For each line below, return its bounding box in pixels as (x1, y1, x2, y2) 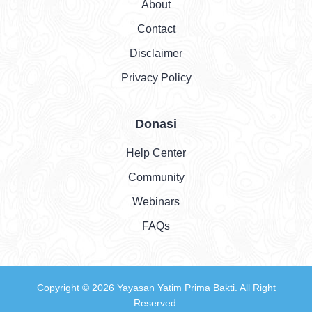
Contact (136, 22, 175, 35)
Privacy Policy (120, 71, 192, 84)
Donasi (135, 116, 177, 131)
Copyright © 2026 (36, 281, 117, 293)
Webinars (132, 195, 180, 208)
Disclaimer (130, 47, 182, 59)
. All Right (234, 281, 276, 293)
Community (127, 171, 185, 183)
